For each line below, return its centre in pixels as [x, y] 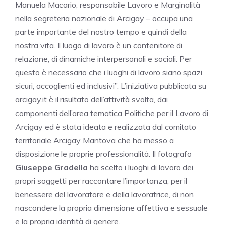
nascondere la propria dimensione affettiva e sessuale [111, 208]
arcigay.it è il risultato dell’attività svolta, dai [91, 100]
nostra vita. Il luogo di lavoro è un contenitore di [99, 45]
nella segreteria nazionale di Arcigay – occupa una [104, 18]
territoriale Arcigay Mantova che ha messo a [94, 140]
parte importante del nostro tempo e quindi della [101, 32]
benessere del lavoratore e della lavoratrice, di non [104, 195]
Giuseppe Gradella [51, 167]
